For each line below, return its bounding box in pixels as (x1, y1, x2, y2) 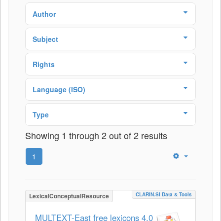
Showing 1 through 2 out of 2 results (25, 128, 167, 142)
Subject (33, 34, 58, 44)
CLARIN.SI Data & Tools (136, 190, 192, 198)
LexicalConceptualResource (29, 191, 109, 200)
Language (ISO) (33, 84, 85, 94)
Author (33, 8, 56, 19)
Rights (33, 59, 55, 69)
